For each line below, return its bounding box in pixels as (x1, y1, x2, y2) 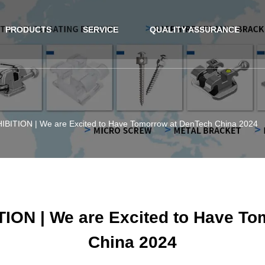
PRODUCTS (5, 25, 51, 34)
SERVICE (82, 25, 118, 34)
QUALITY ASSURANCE (149, 25, 240, 34)
